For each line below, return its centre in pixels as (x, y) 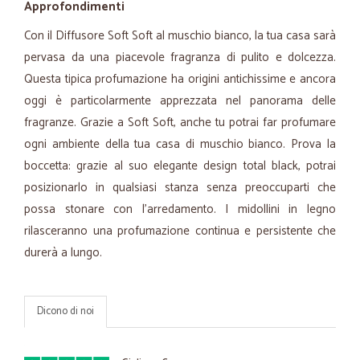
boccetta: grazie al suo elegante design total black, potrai (180, 166)
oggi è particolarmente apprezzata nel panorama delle (180, 101)
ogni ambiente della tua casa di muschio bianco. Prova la (180, 144)
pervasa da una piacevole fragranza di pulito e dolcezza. (180, 57)
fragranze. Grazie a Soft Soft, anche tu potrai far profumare (180, 123)
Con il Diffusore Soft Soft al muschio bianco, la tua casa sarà (180, 36)
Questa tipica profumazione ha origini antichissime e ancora (180, 79)
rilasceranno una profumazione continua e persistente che (180, 231)
